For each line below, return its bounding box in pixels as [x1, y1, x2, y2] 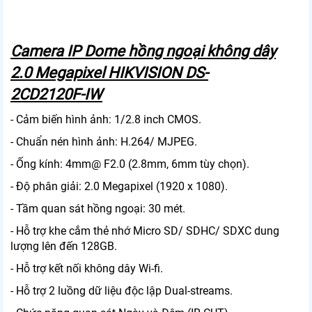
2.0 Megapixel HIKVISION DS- [10, 64, 208, 82]
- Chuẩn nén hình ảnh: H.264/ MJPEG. [10, 135, 197, 149]
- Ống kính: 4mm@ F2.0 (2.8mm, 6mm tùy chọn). [10, 157, 249, 171]
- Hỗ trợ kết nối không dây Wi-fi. [10, 262, 163, 276]
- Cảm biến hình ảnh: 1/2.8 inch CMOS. [10, 113, 201, 127]
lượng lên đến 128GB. [10, 240, 117, 253]
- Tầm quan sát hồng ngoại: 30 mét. [10, 202, 185, 216]
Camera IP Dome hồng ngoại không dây [10, 42, 276, 61]
